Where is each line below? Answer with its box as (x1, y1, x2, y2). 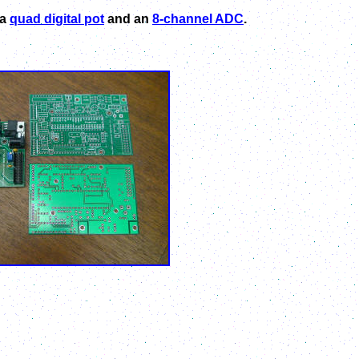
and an (104, 12, 152, 26)
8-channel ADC (152, 12, 244, 26)
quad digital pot (10, 12, 104, 26)
